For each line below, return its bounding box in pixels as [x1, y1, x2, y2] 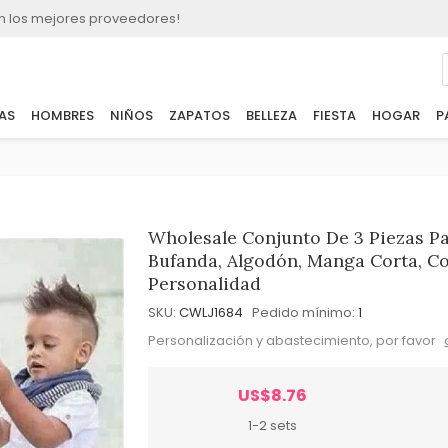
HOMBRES [30, 106, 94, 126]
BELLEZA [245, 106, 297, 126]
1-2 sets [247, 415, 297, 435]
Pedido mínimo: [252, 303, 356, 322]
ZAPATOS [168, 106, 230, 126]
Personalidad [148, 272, 262, 295]
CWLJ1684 [179, 303, 244, 322]
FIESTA [312, 106, 356, 126]
